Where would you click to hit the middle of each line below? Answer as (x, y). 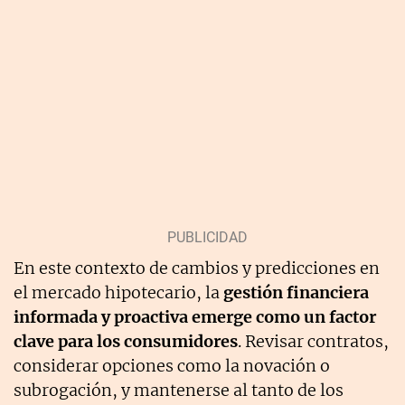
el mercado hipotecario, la (118, 292)
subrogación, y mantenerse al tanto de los (179, 390)
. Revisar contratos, (313, 341)
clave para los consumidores (126, 341)
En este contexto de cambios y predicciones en (197, 268)
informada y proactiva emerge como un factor (195, 316)
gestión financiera (296, 292)
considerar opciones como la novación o (172, 365)
